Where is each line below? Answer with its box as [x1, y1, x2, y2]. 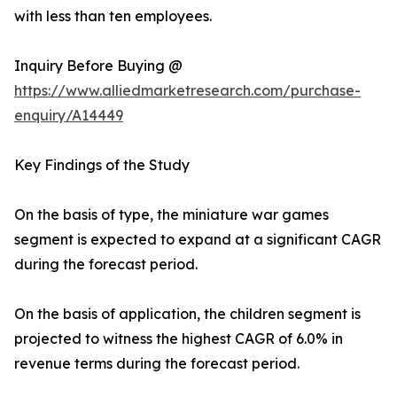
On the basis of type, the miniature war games [14, 206, 329, 224]
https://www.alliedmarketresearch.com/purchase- [14, 82, 361, 100]
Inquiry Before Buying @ [14, 57, 183, 75]
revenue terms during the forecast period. [14, 354, 300, 373]
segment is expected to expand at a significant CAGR [14, 230, 381, 249]
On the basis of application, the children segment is [14, 305, 361, 323]
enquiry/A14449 [14, 106, 123, 125]
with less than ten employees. [14, 7, 212, 26]
